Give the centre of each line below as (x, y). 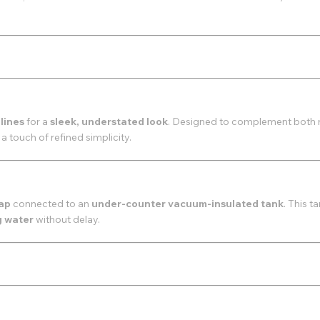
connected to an (52, 204)
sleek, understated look (109, 121)
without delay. (68, 219)
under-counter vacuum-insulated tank (187, 204)
